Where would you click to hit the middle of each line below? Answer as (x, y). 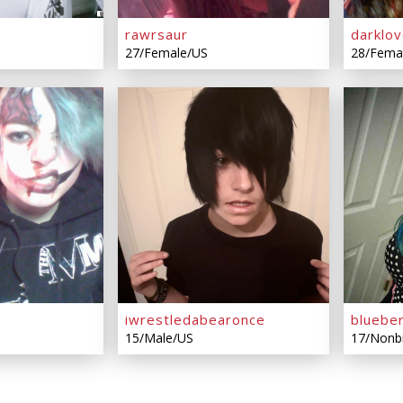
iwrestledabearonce (195, 320)
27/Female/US (166, 53)
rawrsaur (157, 35)
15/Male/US (159, 338)
